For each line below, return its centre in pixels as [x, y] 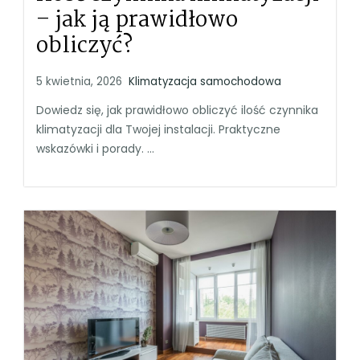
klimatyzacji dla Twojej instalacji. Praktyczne [158, 129]
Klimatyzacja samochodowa [205, 81]
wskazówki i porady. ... [95, 148]
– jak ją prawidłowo [137, 20]
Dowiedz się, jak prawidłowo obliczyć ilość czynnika [177, 110]
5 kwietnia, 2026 [79, 81]
